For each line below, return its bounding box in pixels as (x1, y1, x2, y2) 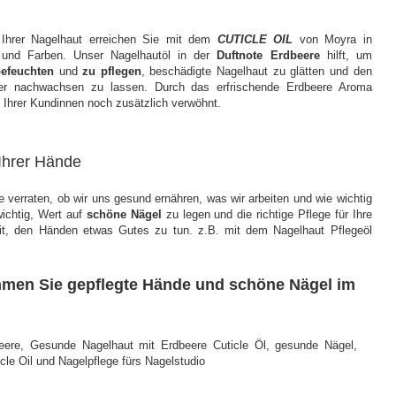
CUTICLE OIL (217, 33, 293, 46)
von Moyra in (293, 33, 372, 46)
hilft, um (319, 49, 372, 62)
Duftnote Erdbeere (217, 49, 320, 62)
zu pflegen (82, 65, 141, 78)
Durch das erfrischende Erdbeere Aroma (154, 80, 372, 94)
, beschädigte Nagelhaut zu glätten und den (141, 65, 372, 78)
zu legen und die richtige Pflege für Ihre (161, 208, 372, 221)
